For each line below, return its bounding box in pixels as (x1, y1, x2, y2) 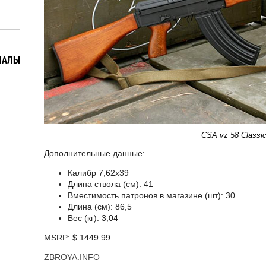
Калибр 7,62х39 (68, 168, 129, 178)
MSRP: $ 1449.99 (44, 233, 110, 242)
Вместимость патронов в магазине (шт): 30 (68, 191, 235, 200)
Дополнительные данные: (44, 148, 145, 158)
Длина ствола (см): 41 (68, 179, 153, 189)
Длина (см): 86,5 (68, 202, 132, 211)
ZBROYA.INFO (44, 252, 100, 262)
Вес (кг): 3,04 (68, 213, 118, 223)
